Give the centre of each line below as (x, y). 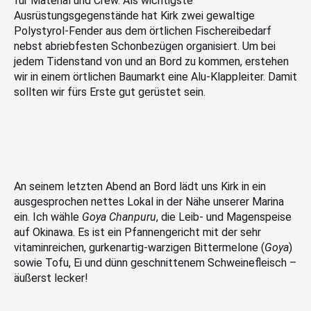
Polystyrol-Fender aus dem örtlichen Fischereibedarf (143, 31)
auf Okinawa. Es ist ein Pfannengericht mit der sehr (137, 233)
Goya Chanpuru (119, 217)
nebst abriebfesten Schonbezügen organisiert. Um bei (145, 46)
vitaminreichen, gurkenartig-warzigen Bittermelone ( (139, 248)
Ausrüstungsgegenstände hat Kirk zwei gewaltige (134, 16)
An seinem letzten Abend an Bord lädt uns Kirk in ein (140, 187)
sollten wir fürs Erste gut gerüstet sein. (110, 92)
